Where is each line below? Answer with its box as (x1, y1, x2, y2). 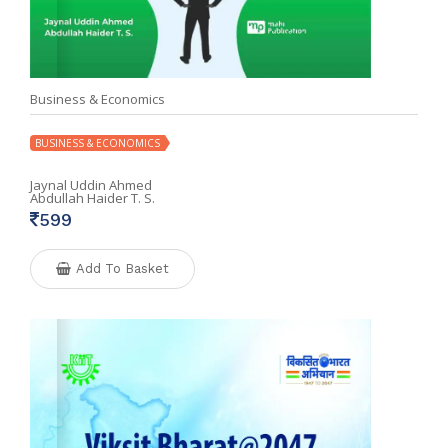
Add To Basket (76, 260, 169, 276)
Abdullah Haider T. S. (30, 188, 155, 207)
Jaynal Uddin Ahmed (30, 175, 152, 194)
